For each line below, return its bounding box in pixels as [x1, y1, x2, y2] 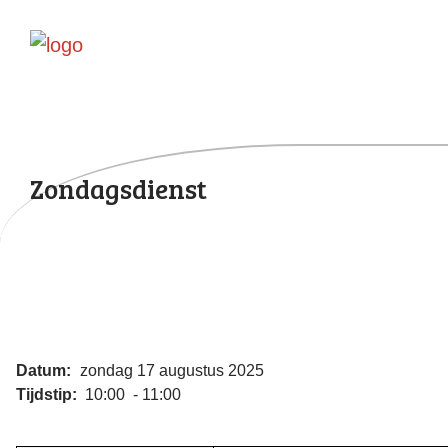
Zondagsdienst [30, 170, 207, 207]
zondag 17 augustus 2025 [76, 361, 264, 379]
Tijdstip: [16, 385, 81, 403]
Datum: [16, 361, 75, 379]
